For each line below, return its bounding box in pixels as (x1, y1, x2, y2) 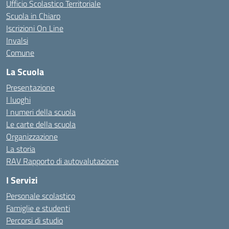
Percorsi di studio (6, 214, 63, 226)
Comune (6, 47, 34, 59)
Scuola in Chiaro (6, 10, 60, 22)
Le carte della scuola (6, 118, 76, 130)
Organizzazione (6, 130, 58, 143)
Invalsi (6, 34, 28, 47)
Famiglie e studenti (6, 202, 70, 214)
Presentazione (6, 81, 55, 94)
